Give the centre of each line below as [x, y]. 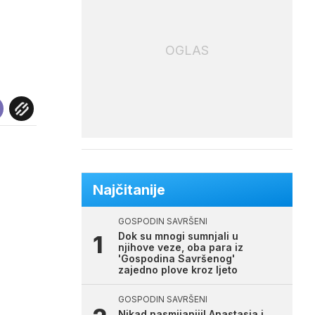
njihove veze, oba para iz [181, 247]
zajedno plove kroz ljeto [178, 270]
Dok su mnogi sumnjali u [178, 236]
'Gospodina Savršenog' [176, 258]
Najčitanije [129, 190]
